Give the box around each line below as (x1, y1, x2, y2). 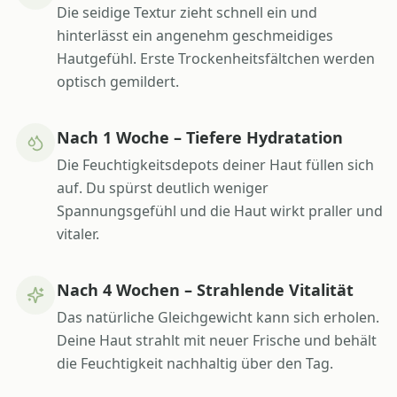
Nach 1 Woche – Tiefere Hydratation (57, 126, 343, 148)
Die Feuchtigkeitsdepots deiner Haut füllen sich (57, 154, 374, 175)
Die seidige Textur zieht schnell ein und (57, 2, 317, 22)
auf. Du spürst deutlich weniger (57, 177, 269, 198)
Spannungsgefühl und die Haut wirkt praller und (57, 200, 383, 221)
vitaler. (57, 223, 99, 244)
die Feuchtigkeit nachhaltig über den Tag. (57, 353, 333, 373)
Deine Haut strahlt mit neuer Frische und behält (57, 330, 377, 350)
